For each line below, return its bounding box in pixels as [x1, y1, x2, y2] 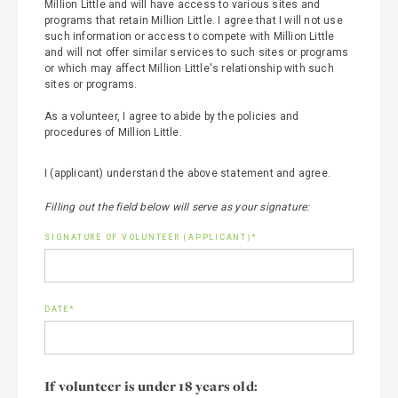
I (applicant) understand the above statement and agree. [44, 167, 330, 179]
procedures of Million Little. [44, 126, 182, 139]
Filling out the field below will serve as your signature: [44, 201, 310, 213]
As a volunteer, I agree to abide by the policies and [44, 110, 299, 123]
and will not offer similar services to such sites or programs [44, 46, 349, 59]
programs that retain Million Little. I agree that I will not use [44, 14, 343, 27]
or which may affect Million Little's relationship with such [44, 62, 334, 75]
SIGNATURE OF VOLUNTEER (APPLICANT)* [44, 233, 258, 242]
